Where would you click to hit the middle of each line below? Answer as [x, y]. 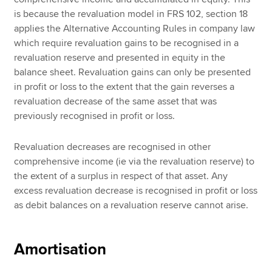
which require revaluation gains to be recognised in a [127, 43]
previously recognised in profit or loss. [95, 116]
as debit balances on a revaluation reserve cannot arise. [131, 206]
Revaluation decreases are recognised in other [113, 147]
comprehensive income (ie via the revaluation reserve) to [134, 162]
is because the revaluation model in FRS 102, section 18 [131, 14]
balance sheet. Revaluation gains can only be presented [133, 73]
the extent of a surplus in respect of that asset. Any [121, 176]
